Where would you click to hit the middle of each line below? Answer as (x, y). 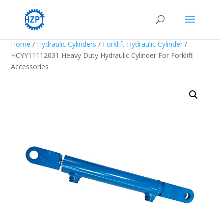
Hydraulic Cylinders (67, 44)
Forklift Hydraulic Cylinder (143, 44)
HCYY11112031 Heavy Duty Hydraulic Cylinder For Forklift (102, 55)
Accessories (30, 67)
